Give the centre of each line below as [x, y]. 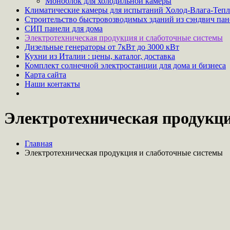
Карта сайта [45, 75]
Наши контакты [52, 84]
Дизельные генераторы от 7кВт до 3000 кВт [102, 47]
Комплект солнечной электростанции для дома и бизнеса [125, 65]
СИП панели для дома [64, 28]
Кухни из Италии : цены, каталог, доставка [100, 56]
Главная [39, 143]
